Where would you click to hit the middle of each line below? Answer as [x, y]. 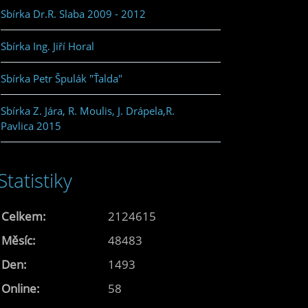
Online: [21, 288]
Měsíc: [19, 240]
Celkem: [24, 216]
